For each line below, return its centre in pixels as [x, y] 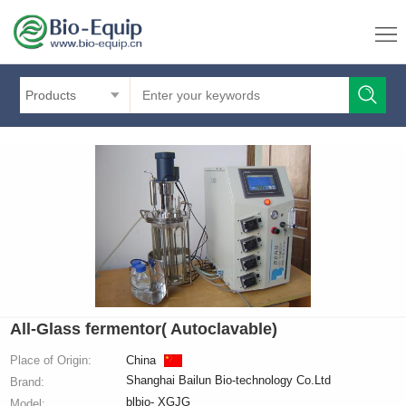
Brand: [28, 382]
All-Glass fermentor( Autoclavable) [144, 329]
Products [51, 95]
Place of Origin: [51, 360]
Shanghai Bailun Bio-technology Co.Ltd [228, 380]
